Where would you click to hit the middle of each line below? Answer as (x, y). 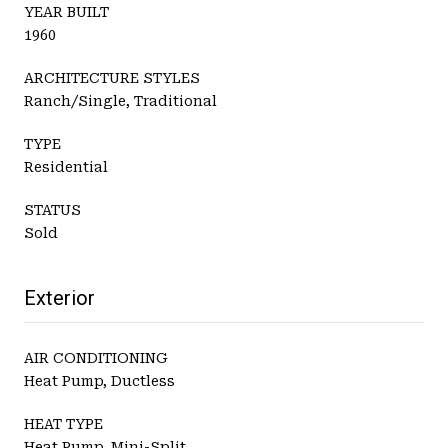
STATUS (52, 209)
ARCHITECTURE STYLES (112, 77)
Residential (66, 166)
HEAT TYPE (63, 423)
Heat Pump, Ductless (99, 380)
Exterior (59, 297)
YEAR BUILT (66, 11)
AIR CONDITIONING (96, 357)
